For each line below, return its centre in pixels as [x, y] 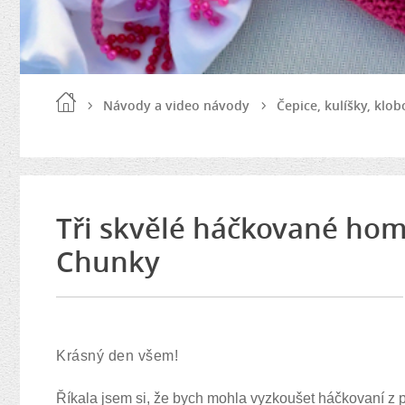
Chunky [108, 261]
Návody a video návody [176, 105]
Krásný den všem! [119, 356]
